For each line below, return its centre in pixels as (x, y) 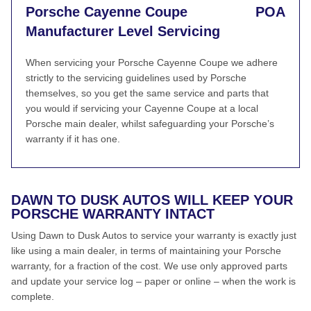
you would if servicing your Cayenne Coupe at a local (142, 108)
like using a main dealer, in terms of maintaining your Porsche (146, 251)
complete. (33, 296)
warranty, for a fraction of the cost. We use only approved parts (149, 266)
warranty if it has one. (73, 139)
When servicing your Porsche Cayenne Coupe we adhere (152, 62)
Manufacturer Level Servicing (123, 31)
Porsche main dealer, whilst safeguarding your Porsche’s (150, 124)
